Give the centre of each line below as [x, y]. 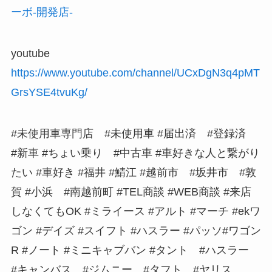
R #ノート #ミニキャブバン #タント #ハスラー [135, 250]
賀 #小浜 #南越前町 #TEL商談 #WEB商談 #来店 [131, 192]
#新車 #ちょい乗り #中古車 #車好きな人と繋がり [135, 153]
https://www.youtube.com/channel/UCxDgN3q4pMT [135, 73]
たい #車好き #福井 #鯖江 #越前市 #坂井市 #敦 [133, 172]
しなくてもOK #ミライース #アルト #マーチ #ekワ [135, 211]
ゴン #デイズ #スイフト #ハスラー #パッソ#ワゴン [136, 230]
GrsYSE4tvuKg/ [49, 92]
